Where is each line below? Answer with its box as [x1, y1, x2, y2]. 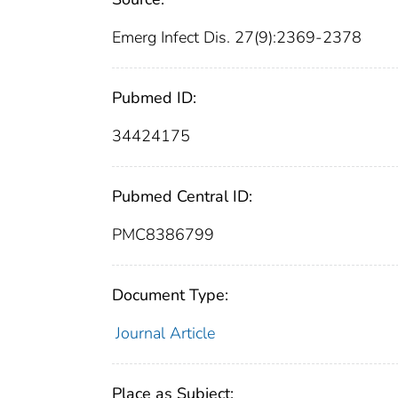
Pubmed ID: [112, 87, 196, 109]
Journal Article [115, 322, 215, 345]
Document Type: [112, 284, 228, 306]
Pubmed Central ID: [112, 186, 252, 208]
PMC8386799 [112, 224, 214, 246]
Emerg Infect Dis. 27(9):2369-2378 [112, 27, 362, 49]
